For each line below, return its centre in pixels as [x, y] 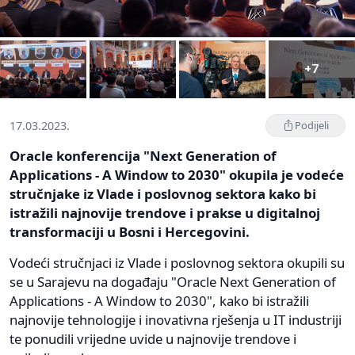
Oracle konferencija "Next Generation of [143, 155]
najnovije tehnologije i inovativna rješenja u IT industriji [176, 319]
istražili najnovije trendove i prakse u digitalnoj [165, 212]
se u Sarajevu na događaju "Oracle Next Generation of [173, 281]
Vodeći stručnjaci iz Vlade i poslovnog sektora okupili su [177, 262]
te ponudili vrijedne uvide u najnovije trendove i [153, 338]
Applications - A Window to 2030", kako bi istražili [159, 300]
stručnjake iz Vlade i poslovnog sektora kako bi [163, 193]
